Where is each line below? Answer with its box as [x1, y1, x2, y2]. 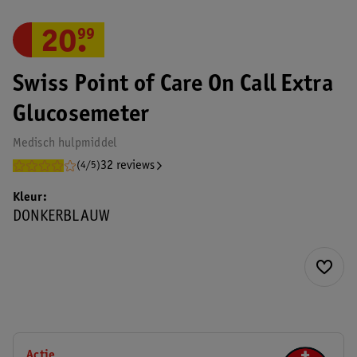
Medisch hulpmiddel [13, 137, 117, 150]
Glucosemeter [13, 104, 150, 127]
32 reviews [100, 159, 155, 172]
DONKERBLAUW [13, 210, 111, 226]
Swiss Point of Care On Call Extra [13, 73, 333, 97]
